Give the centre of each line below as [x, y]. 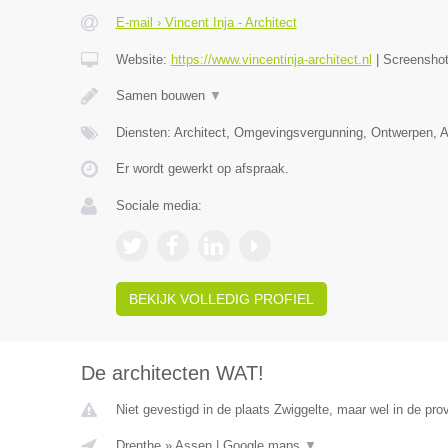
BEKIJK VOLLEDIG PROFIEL [221, 299]
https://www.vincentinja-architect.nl [271, 59]
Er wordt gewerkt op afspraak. [202, 168]
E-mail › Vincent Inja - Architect [206, 22]
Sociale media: [158, 205]
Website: [143, 59]
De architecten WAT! [172, 373]
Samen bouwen [162, 95]
